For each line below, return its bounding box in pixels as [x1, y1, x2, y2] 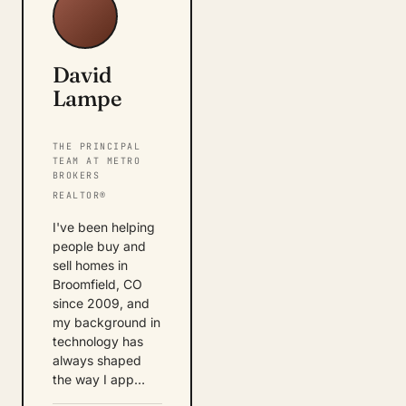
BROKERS [52, 169, 100, 181]
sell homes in [52, 257, 128, 273]
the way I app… [52, 372, 145, 387]
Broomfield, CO [52, 276, 142, 292]
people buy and [52, 238, 146, 254]
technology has [52, 333, 143, 349]
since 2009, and [52, 295, 150, 311]
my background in [52, 314, 160, 330]
